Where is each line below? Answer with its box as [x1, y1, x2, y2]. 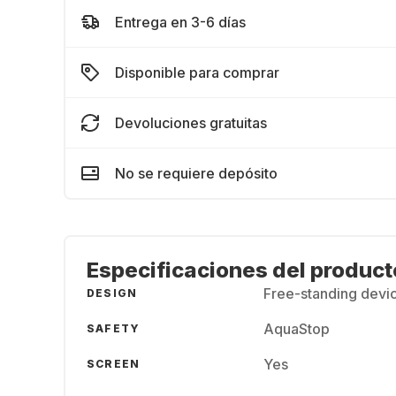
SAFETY [87, 322, 141, 335]
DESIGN [87, 286, 138, 300]
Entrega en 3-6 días [115, 13, 246, 31]
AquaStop [263, 320, 330, 338]
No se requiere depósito [115, 164, 278, 182]
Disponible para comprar [115, 64, 279, 81]
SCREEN [87, 357, 141, 370]
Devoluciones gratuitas [115, 114, 267, 132]
